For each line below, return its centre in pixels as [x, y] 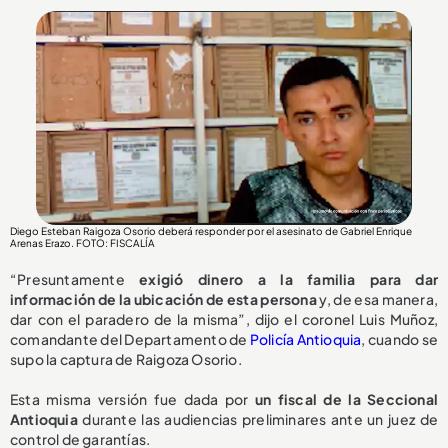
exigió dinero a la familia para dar [289, 278]
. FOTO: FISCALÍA [113, 242]
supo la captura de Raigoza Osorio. [126, 358]
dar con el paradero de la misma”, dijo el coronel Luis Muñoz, [224, 318]
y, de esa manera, [377, 298]
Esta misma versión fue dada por [132, 398]
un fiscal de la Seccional [346, 398]
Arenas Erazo [40, 242]
